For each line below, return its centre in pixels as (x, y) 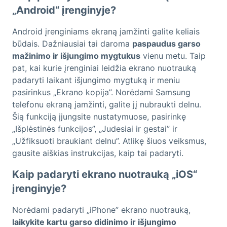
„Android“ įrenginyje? (64, 10)
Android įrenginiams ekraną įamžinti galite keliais (106, 32)
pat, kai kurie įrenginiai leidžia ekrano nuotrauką (104, 68)
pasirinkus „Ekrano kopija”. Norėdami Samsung (101, 92)
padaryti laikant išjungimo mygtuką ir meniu (96, 80)
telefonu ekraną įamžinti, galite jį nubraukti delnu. (107, 105)
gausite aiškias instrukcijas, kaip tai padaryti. (98, 153)
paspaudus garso (166, 44)
